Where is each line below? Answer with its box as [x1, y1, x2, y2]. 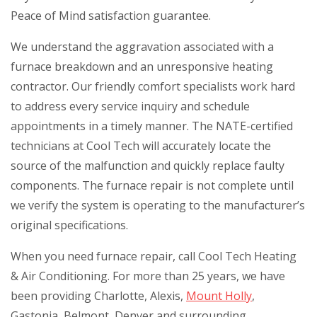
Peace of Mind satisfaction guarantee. [11, 7, 211, 23]
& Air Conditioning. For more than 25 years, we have [11, 267, 285, 284]
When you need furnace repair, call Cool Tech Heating [11, 248, 296, 264]
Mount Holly [186, 287, 252, 304]
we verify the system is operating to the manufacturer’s [11, 197, 305, 213]
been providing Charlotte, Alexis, [11, 287, 186, 304]
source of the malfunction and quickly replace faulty [11, 157, 284, 173]
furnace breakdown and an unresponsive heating [11, 58, 273, 74]
